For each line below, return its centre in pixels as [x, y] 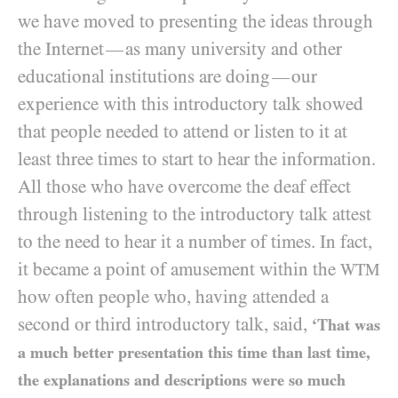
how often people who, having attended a [173, 297]
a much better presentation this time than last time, [194, 352]
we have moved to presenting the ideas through [195, 21]
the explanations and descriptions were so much [182, 380]
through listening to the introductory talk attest [195, 214]
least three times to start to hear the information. [197, 159]
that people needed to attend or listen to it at [183, 131]
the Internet [61, 49]
